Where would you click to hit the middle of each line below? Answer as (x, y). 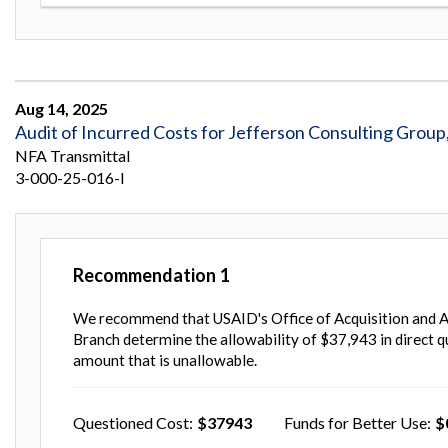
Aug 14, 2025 (61, 108)
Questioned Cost (131, 422)
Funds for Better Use (355, 422)
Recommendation (144, 274)
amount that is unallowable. (165, 359)
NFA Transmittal (72, 155)
